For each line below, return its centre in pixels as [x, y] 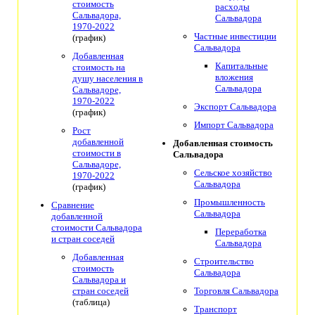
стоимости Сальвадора [97, 228]
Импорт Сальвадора [234, 125]
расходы [232, 7]
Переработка [241, 232]
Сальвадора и [99, 280]
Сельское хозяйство [233, 173]
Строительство [224, 262]
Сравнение [73, 205]
